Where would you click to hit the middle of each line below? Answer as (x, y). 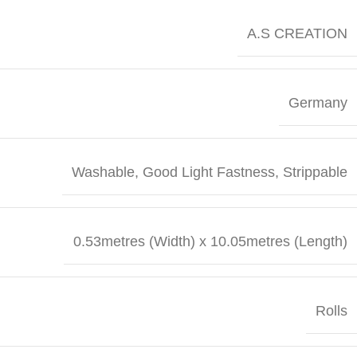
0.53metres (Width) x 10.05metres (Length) (210, 241)
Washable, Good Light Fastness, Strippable (210, 172)
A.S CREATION (297, 33)
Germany (318, 102)
